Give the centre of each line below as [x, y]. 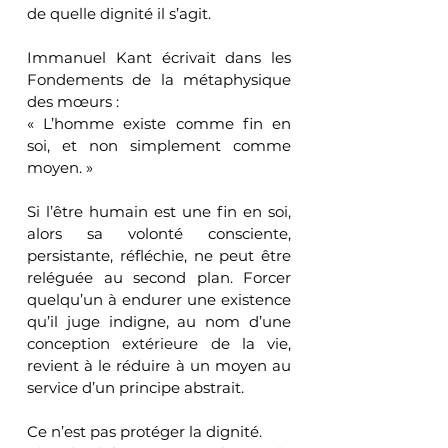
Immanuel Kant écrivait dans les [159, 57]
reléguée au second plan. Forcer [159, 277]
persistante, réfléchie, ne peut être [159, 255]
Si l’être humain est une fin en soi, [159, 211]
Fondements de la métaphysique [159, 79]
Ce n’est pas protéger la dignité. [144, 431]
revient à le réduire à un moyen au [159, 365]
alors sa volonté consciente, [159, 233]
